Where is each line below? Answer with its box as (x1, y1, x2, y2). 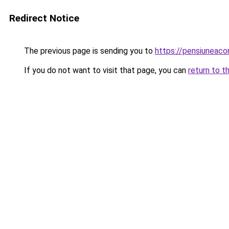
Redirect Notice (9, 12, 79, 24)
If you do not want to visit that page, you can (22, 65, 188, 75)
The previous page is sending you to (22, 46, 155, 56)
